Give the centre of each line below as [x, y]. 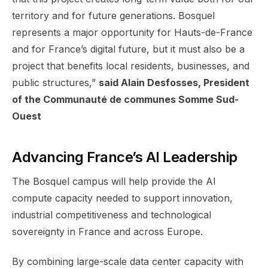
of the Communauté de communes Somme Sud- [125, 99]
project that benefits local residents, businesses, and [131, 66]
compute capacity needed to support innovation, [122, 198]
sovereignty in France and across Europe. [107, 231]
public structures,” [55, 82]
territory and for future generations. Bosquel [113, 15]
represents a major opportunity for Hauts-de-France [132, 32]
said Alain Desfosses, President [174, 82]
